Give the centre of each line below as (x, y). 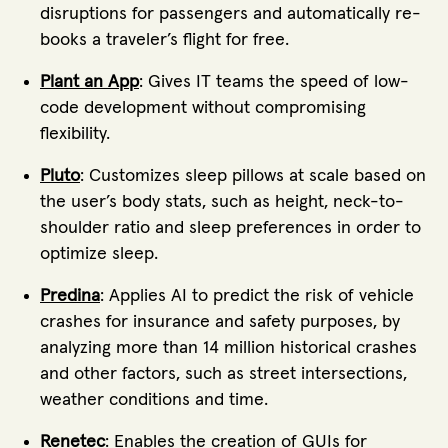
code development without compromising (203, 108)
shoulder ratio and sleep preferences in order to (230, 228)
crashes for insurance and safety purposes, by (220, 322)
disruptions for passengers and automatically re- (230, 14)
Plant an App (89, 82)
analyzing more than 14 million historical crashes (228, 348)
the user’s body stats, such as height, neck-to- (222, 202)
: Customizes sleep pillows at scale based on (253, 176)
